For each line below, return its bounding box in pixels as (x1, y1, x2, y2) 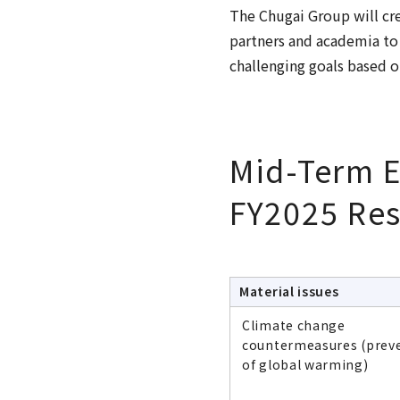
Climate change (242, 315, 346, 334)
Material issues (239, 281, 339, 300)
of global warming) (242, 354, 369, 373)
